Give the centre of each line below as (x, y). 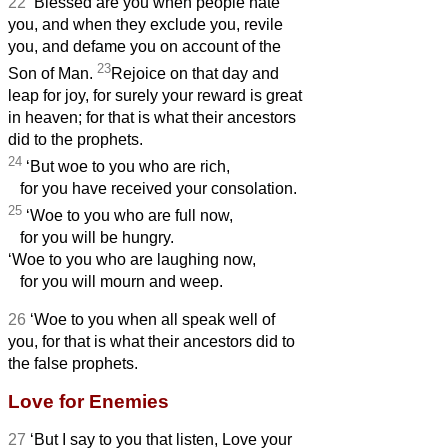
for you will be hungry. (91, 238)
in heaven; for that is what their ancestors (152, 117)
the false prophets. (73, 364)
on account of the (218, 46)
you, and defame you (82, 46)
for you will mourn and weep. (115, 282)
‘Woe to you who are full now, (127, 216)
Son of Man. (52, 73)
